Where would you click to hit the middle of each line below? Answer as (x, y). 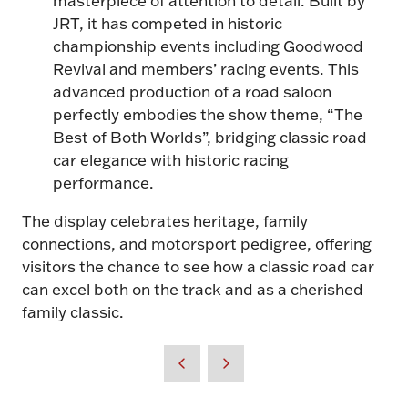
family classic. (73, 311)
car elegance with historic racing (171, 159)
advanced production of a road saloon (193, 91)
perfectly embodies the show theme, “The (208, 113)
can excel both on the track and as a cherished (193, 288)
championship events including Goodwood (209, 45)
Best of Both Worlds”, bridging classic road (210, 136)
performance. (104, 182)
